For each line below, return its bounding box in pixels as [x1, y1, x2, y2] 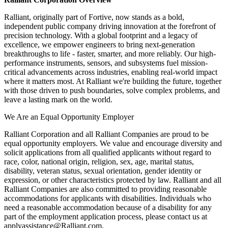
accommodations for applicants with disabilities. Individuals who [4, 193, 211, 203]
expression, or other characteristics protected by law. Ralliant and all [4, 175, 221, 184]
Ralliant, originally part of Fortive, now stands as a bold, [4, 12, 184, 21]
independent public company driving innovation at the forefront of [4, 21, 216, 31]
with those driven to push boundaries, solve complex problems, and [4, 85, 220, 95]
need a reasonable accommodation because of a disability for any [4, 203, 212, 212]
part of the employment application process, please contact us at [4, 212, 207, 221]
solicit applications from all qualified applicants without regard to [4, 148, 211, 157]
